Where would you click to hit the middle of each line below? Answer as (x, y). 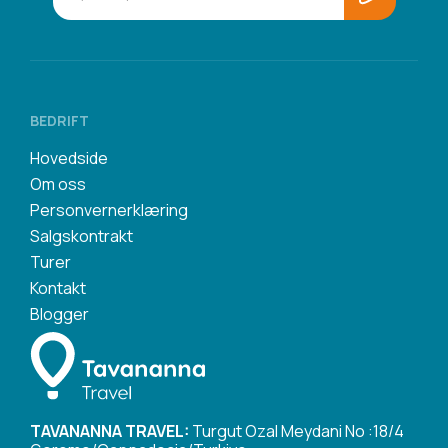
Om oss (58, 184)
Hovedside (69, 158)
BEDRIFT (59, 121)
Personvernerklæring (109, 210)
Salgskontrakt (81, 236)
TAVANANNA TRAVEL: (109, 431)
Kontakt (58, 288)
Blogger (59, 314)
